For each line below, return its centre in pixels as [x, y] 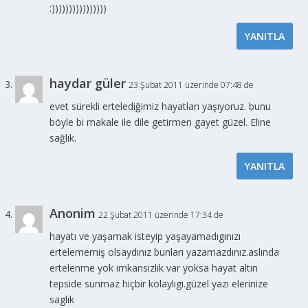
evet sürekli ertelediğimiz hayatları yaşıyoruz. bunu [161, 107]
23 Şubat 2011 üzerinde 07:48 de [191, 85]
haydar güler [88, 84]
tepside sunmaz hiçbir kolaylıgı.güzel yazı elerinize [159, 284]
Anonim [73, 213]
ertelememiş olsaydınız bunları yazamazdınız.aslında [165, 252]
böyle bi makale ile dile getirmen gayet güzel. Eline [161, 122]
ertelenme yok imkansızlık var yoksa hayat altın [154, 268]
